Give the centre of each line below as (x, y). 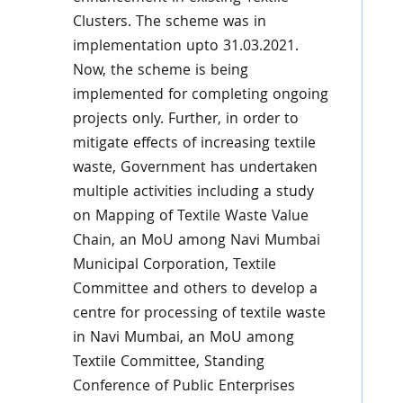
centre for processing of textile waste (199, 314)
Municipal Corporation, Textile (174, 266)
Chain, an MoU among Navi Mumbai (196, 242)
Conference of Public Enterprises (184, 387)
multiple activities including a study (193, 193)
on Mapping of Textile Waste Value (190, 217)
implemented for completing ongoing (200, 96)
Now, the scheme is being (160, 72)
